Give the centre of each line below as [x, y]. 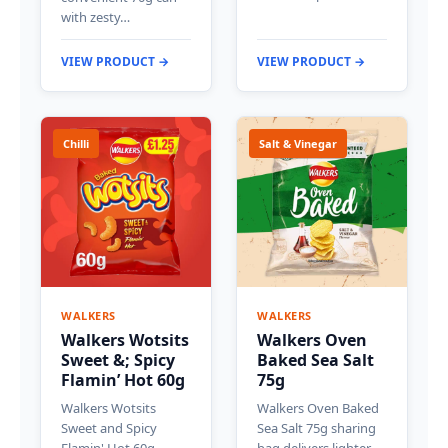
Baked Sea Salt [315, 360]
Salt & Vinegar [298, 144]
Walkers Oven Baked [318, 408]
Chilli [76, 144]
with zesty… [95, 17]
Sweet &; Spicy [118, 360]
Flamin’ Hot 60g [123, 380]
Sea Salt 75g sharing [316, 428]
